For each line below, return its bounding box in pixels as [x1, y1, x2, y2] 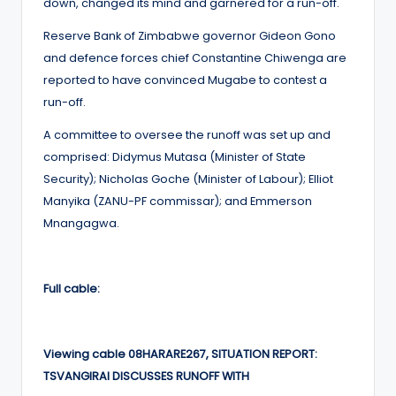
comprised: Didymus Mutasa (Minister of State [43, 148, 306, 164]
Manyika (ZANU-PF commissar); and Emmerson [43, 193, 312, 209]
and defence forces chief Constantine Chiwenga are [43, 49, 346, 65]
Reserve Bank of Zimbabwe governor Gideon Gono [43, 27, 336, 43]
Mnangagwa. [43, 215, 119, 231]
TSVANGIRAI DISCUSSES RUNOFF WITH [43, 368, 249, 384]
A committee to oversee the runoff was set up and [43, 126, 331, 142]
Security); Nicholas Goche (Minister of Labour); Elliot [43, 171, 333, 187]
